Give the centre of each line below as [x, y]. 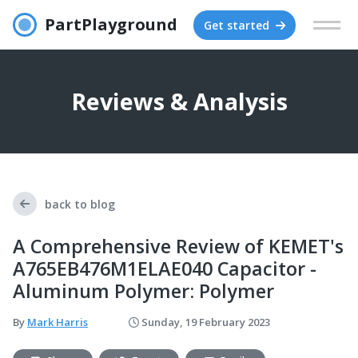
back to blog [80, 204]
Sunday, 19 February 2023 [205, 322]
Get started [238, 25]
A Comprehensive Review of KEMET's [178, 246]
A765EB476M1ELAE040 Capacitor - [165, 268]
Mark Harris [58, 322]
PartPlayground [111, 24]
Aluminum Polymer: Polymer [143, 291]
